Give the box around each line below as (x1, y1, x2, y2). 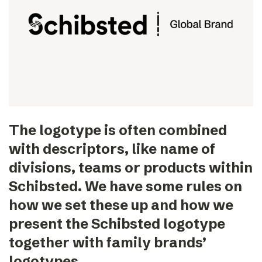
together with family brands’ (9, 233, 206, 251)
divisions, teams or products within (9, 158, 253, 176)
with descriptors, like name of (9, 140, 215, 157)
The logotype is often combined (9, 121, 227, 139)
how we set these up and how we (9, 196, 233, 213)
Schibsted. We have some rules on (9, 177, 242, 195)
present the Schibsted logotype (9, 215, 225, 232)
